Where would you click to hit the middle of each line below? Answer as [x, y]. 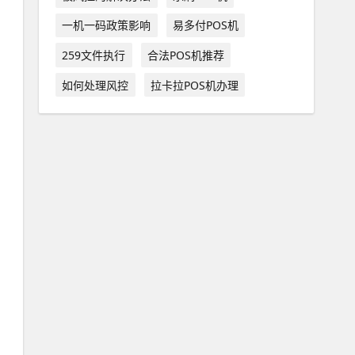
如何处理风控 [95, 85]
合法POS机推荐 [185, 55]
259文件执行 [94, 55]
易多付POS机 [205, 25]
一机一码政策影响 [107, 25]
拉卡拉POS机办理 [194, 85]
